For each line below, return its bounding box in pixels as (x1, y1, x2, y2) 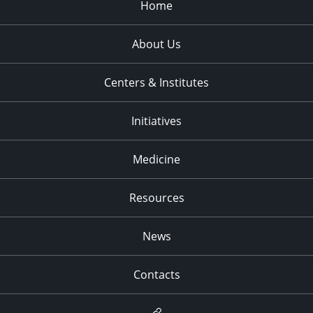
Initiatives (131, 113, 182, 129)
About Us (132, 36, 181, 52)
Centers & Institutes (104, 75, 209, 91)
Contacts (133, 267, 180, 283)
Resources (129, 190, 184, 206)
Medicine (133, 152, 180, 168)
